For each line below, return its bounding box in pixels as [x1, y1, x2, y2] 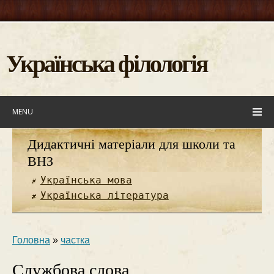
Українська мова [40, 174, 132, 187]
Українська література [40, 190, 169, 202]
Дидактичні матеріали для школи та [28, 136, 235, 152]
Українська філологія [6, 45, 207, 81]
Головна [12, 235, 50, 245]
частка [61, 235, 90, 245]
